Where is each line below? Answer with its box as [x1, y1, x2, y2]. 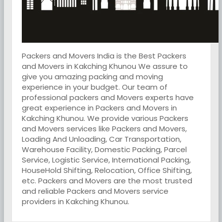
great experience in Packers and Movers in [21, 103, 177, 113]
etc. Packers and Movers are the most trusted [21, 175, 192, 186]
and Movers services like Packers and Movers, [21, 123, 187, 134]
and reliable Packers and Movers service [21, 186, 168, 196]
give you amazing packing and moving [21, 71, 163, 82]
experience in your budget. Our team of [21, 82, 167, 92]
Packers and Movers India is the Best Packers [21, 51, 186, 61]
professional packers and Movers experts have [21, 92, 194, 103]
